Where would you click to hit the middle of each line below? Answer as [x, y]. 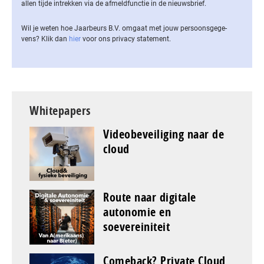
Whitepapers [60, 110]
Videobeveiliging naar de [164, 134]
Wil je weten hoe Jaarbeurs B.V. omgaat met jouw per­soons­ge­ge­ [124, 28]
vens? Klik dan [45, 39]
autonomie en [137, 212]
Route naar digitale [150, 197]
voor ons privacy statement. [126, 39]
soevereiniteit [136, 227]
